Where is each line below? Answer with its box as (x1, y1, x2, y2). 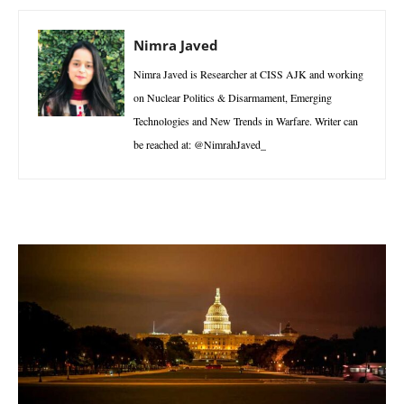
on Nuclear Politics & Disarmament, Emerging (133, 89, 332, 105)
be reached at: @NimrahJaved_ (133, 136, 266, 151)
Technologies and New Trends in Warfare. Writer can (133, 113, 358, 128)
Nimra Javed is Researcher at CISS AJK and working (133, 66, 363, 81)
